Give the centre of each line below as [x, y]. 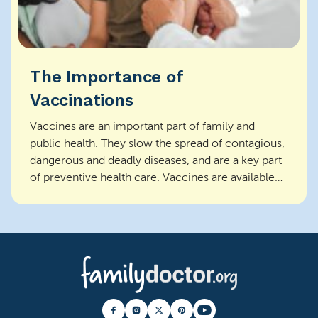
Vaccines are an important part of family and [142, 126]
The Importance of [106, 77]
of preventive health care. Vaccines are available [152, 177]
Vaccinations [82, 100]
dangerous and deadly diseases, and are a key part [156, 160]
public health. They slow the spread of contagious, [157, 143]
